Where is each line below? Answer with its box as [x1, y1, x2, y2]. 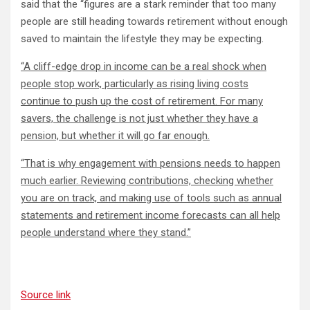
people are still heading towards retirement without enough [21, 15, 288, 28]
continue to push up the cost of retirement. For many [21, 95, 263, 107]
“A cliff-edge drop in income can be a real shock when [21, 60, 266, 73]
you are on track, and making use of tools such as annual [21, 192, 282, 204]
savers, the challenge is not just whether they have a [21, 112, 258, 125]
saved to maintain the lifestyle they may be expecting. [21, 33, 264, 45]
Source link [21, 289, 71, 301]
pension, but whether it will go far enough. [21, 129, 210, 142]
